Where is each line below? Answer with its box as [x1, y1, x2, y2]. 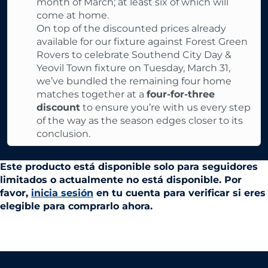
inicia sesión [31, 187, 93, 199]
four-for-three [147, 89, 215, 100]
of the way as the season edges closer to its [36, 115, 243, 126]
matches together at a [36, 89, 147, 100]
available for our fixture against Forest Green [36, 36, 248, 47]
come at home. [36, 10, 109, 21]
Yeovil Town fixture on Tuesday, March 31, [36, 62, 230, 74]
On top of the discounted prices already [36, 23, 226, 34]
